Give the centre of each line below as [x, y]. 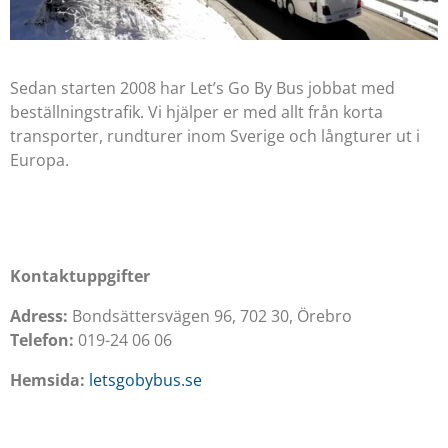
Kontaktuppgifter [80, 275]
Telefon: [42, 339]
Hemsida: [49, 379]
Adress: [39, 315]
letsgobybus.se [145, 379]
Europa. [39, 159]
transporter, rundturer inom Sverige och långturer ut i [215, 135]
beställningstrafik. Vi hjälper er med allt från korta [196, 111]
